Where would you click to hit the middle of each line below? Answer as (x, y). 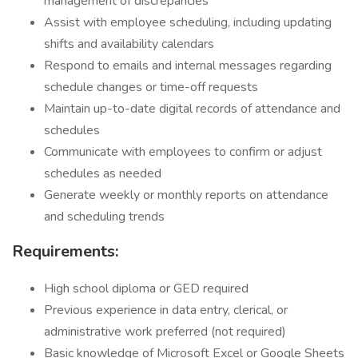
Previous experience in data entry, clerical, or (166, 310)
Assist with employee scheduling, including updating (188, 22)
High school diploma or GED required (146, 288)
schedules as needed (103, 173)
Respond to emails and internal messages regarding (188, 66)
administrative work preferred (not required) (165, 332)
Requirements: (65, 251)
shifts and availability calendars (129, 44)
